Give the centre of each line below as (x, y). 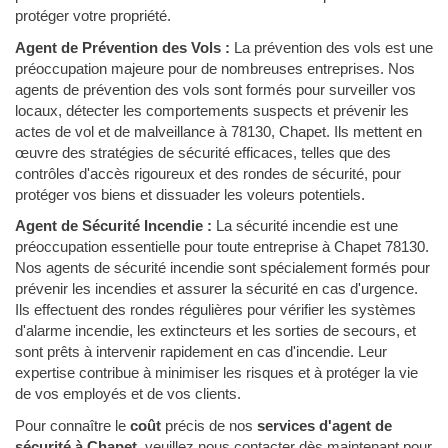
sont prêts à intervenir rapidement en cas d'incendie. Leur (201, 351)
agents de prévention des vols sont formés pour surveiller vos (215, 89)
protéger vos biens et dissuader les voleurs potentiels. (190, 194)
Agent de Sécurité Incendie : (113, 225)
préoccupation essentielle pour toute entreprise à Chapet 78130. (222, 246)
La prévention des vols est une (331, 47)
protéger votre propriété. (93, 15)
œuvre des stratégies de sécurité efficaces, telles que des (203, 152)
